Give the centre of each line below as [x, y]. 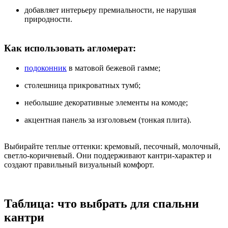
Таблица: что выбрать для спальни [102, 203]
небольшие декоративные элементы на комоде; [106, 102]
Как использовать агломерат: [70, 48]
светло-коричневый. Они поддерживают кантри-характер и [108, 155]
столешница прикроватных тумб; [82, 85]
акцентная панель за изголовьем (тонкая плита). [108, 120]
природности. [48, 19]
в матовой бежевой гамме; [113, 68]
